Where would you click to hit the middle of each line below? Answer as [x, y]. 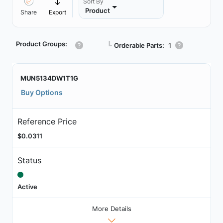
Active [27, 186]
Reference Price [47, 121]
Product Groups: [42, 44]
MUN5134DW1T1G [49, 78]
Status [29, 160]
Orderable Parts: [139, 45]
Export [57, 12]
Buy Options [42, 92]
